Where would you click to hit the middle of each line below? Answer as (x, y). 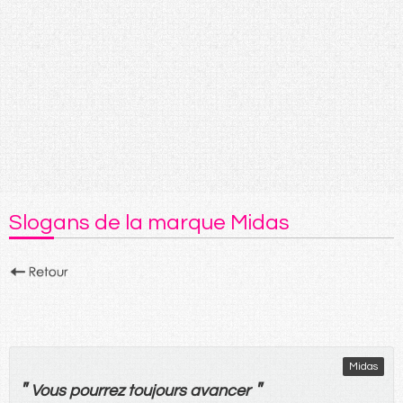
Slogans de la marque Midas (149, 222)
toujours (157, 390)
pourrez (97, 390)
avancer (220, 390)
